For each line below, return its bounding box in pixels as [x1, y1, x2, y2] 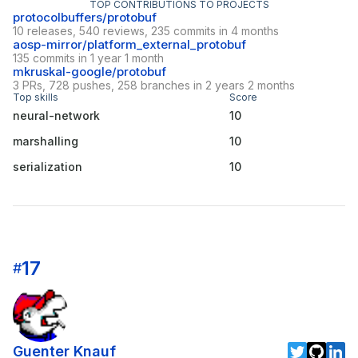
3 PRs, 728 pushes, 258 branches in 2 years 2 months [13, 78, 295, 93]
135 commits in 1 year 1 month [13, 51, 164, 66]
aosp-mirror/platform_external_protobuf [13, 37, 246, 53]
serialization [13, 160, 82, 174]
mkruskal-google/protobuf [13, 64, 166, 80]
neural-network [13, 109, 100, 123]
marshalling [13, 134, 78, 149]
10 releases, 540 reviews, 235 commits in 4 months [13, 24, 279, 38]
